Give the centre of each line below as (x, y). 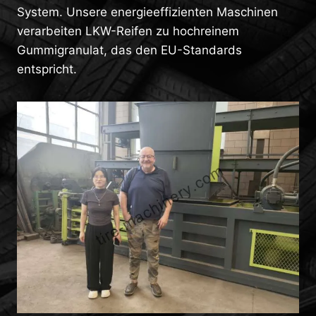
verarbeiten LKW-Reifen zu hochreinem (128, 31)
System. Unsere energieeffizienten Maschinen (147, 12)
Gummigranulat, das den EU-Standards (129, 50)
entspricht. (47, 69)
